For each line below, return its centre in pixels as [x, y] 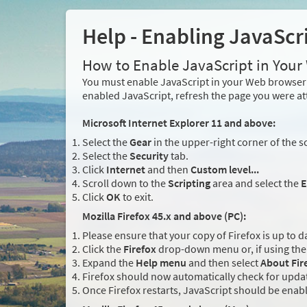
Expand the [109, 263]
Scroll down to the [125, 183]
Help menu [161, 263]
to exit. [137, 197]
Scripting [189, 183]
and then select [223, 263]
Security [149, 156]
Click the [103, 249]
